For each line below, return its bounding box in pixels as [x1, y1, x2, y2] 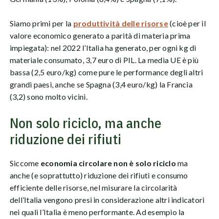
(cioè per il [168, 19, 206, 28]
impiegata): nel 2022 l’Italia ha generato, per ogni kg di [10, 43, 197, 53]
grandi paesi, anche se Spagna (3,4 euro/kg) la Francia [10, 80, 193, 89]
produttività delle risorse [73, 19, 168, 28]
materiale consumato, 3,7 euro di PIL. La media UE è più [10, 55, 199, 65]
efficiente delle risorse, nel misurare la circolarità [10, 183, 177, 193]
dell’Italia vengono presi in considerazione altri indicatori [10, 195, 205, 205]
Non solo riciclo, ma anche [10, 114, 162, 132]
